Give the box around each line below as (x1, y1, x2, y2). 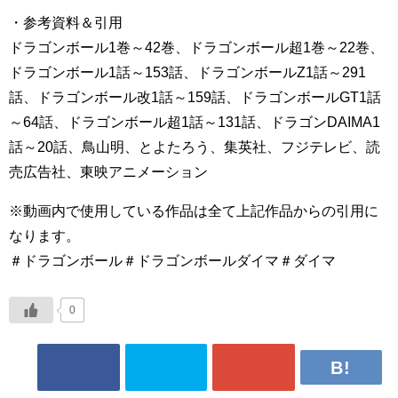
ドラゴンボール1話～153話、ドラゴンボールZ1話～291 (9, 64, 366, 80)
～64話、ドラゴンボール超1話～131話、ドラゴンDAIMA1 (9, 114, 380, 130)
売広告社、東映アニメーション (9, 163, 208, 179)
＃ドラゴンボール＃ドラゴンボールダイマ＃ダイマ (9, 252, 336, 268)
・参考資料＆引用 (9, 14, 123, 30)
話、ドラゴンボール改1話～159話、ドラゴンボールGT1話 (9, 89, 381, 105)
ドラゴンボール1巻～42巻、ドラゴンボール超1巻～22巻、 (9, 39, 384, 55)
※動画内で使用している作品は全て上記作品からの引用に (9, 203, 378, 219)
